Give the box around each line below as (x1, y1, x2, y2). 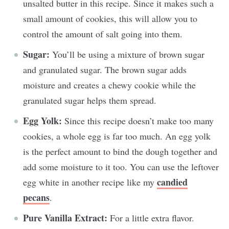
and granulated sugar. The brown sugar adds (23, 63, 187, 76)
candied (157, 175, 188, 189)
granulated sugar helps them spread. (23, 94, 156, 107)
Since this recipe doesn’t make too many (62, 114, 214, 127)
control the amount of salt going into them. (23, 28, 182, 40)
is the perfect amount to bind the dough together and (23, 145, 217, 158)
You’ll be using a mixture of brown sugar (50, 48, 204, 61)
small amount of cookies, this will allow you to (23, 12, 197, 25)
